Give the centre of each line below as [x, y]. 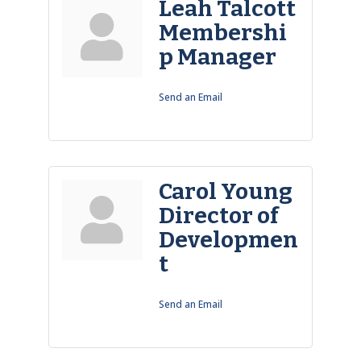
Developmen [228, 240]
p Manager [217, 57]
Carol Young [225, 191]
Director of [218, 216]
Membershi [222, 33]
